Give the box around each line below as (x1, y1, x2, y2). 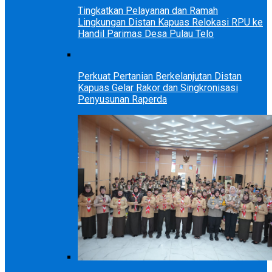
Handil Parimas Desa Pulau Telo (78, 28, 214, 40)
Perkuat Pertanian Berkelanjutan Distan (78, 70, 242, 83)
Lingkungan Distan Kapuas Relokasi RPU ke (78, 16, 263, 29)
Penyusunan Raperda (78, 93, 167, 106)
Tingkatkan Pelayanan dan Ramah (78, 5, 218, 17)
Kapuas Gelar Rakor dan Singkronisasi (78, 82, 238, 94)
